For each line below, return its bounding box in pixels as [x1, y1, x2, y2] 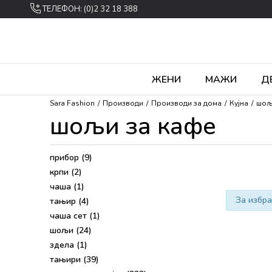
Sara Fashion [50, 98, 95, 108]
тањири [50, 254, 83, 265]
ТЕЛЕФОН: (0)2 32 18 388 [42, 4, 138, 15]
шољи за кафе [50, 110, 216, 143]
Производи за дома [151, 98, 222, 108]
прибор [50, 152, 81, 163]
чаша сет [50, 210, 89, 222]
